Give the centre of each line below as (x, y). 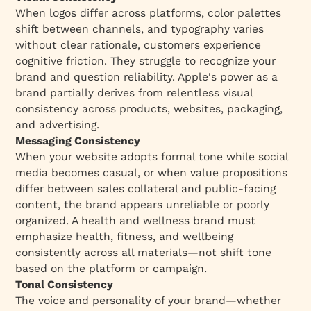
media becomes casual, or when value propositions (152, 172)
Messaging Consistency (78, 140)
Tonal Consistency (65, 284)
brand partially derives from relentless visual (134, 92)
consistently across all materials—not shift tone (144, 252)
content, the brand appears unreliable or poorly (143, 204)
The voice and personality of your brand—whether (149, 300)
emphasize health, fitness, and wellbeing (125, 236)
